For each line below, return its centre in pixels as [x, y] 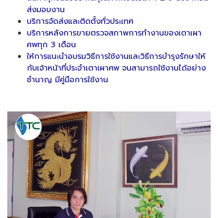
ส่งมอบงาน [46, 10]
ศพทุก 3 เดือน [51, 45]
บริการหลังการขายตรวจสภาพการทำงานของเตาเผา [114, 33]
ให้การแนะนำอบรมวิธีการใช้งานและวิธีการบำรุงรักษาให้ [116, 56]
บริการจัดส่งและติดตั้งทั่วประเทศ [80, 21]
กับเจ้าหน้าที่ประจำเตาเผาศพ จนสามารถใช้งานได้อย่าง [116, 68]
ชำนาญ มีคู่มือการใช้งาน [67, 80]
